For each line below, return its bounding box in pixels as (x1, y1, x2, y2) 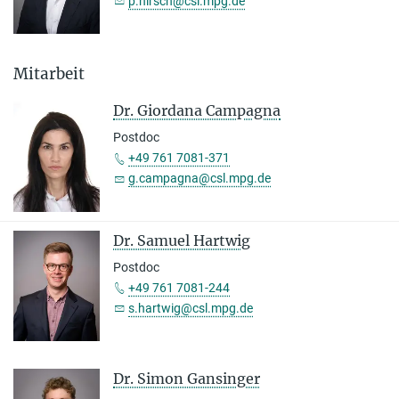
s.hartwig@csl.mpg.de (128, 300, 253, 315)
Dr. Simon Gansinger (113, 370, 260, 388)
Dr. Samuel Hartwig (113, 231, 250, 249)
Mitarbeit (13, 64, 85, 85)
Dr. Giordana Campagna (113, 102, 281, 120)
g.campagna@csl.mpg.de (128, 171, 271, 186)
